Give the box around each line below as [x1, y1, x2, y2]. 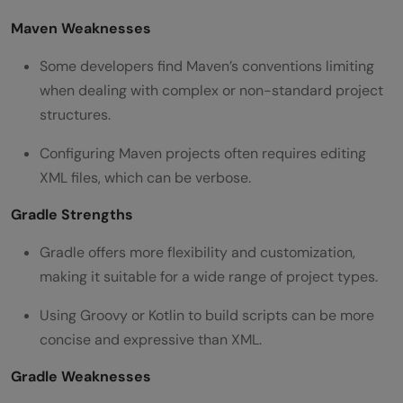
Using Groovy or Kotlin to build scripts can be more [40, 305, 374, 325]
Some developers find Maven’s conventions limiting [40, 56, 374, 76]
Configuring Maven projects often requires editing [40, 143, 366, 163]
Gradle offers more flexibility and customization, [40, 242, 355, 262]
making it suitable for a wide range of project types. [40, 266, 378, 286]
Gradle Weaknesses [11, 366, 151, 386]
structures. [40, 104, 111, 124]
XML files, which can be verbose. [40, 167, 251, 187]
